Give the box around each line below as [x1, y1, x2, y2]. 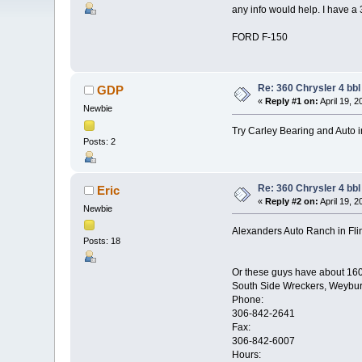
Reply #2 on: [265, 196, 319, 206]
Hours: [231, 348, 261, 360]
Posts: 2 [83, 136, 116, 146]
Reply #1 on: [265, 96, 319, 107]
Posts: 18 [83, 236, 121, 246]
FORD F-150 [231, 32, 288, 44]
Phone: [231, 293, 263, 305]
